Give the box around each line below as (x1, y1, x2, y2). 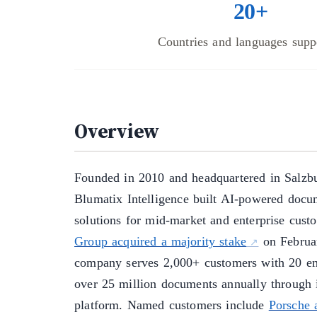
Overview (74, 117, 160, 145)
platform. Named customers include (74, 298, 269, 313)
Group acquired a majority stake (74, 234, 247, 249)
